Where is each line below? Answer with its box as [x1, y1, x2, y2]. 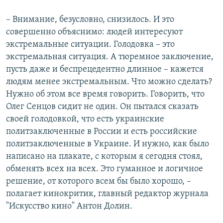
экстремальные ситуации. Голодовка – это [6, 40, 175, 50]
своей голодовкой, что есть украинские [6, 114, 164, 124]
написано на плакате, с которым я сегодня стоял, [6, 152, 203, 162]
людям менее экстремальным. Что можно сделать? [6, 77, 212, 87]
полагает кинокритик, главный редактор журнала [6, 189, 209, 199]
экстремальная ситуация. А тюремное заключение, [6, 52, 214, 62]
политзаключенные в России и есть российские [6, 127, 197, 137]
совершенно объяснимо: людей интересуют [6, 27, 183, 37]
